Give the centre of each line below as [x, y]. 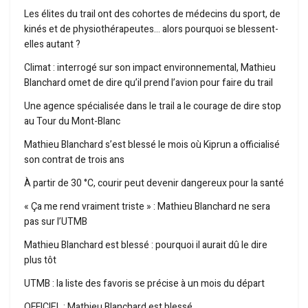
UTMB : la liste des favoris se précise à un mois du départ [144, 283]
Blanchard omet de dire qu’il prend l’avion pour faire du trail [148, 82]
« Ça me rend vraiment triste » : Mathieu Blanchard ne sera [147, 206]
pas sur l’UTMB [56, 221]
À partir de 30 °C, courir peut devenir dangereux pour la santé [154, 183]
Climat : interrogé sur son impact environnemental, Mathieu [150, 67]
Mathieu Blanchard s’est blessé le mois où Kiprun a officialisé [152, 144]
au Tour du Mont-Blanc [72, 121]
